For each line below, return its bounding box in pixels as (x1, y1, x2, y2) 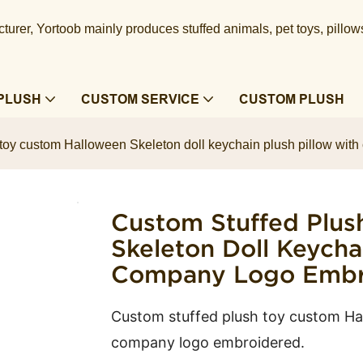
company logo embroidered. (111, 334, 305, 352)
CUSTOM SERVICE (80, 92, 199, 107)
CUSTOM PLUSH (238, 92, 344, 107)
